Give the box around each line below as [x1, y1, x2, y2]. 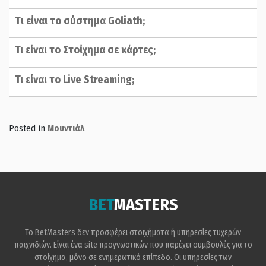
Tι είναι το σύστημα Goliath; [15, 14, 145, 27]
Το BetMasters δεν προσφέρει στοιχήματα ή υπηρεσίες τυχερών [25, 227, 241, 238]
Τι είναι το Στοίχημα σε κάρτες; [15, 43, 156, 57]
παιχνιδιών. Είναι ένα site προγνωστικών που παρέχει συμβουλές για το [14, 240, 252, 251]
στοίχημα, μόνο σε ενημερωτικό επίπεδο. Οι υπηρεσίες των [34, 252, 232, 263]
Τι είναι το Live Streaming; [15, 72, 134, 86]
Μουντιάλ [47, 122, 84, 134]
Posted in [9, 122, 47, 134]
